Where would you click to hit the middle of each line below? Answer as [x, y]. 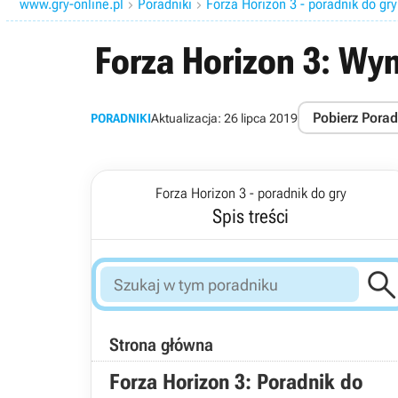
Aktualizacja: [187, 118]
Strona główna [161, 345]
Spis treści [251, 216]
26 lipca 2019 [261, 118]
